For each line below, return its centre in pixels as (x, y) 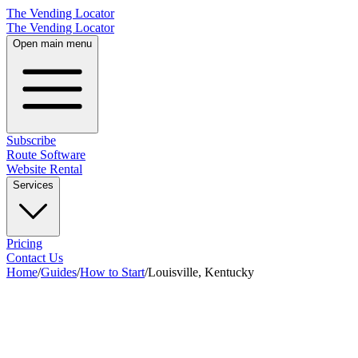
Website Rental (44, 169)
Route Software (46, 155)
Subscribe (31, 140)
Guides (59, 272)
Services (33, 185)
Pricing (24, 243)
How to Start (112, 272)
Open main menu (52, 44)
